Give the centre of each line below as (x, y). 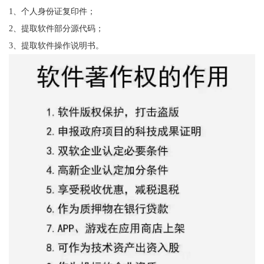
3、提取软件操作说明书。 (56, 45)
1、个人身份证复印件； (52, 11)
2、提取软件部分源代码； (56, 28)
